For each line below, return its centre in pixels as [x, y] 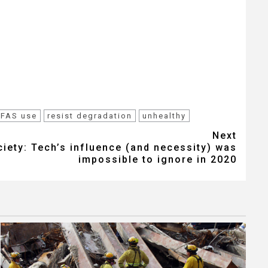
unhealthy [164, 115]
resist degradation [90, 115]
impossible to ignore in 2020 [158, 159]
